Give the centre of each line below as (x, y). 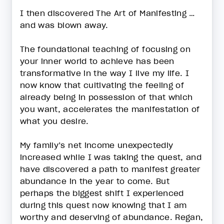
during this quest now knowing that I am (103, 205)
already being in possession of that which (106, 97)
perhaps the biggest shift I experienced (102, 193)
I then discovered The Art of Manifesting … (108, 13)
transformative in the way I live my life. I (105, 73)
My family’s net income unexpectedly (97, 145)
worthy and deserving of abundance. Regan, (112, 217)
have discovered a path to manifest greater (110, 169)
